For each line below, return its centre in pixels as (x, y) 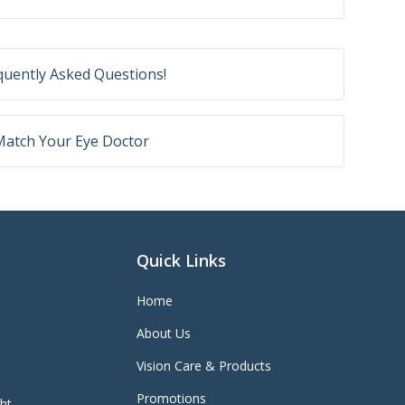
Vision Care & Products (204, 366)
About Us (164, 333)
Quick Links (182, 260)
